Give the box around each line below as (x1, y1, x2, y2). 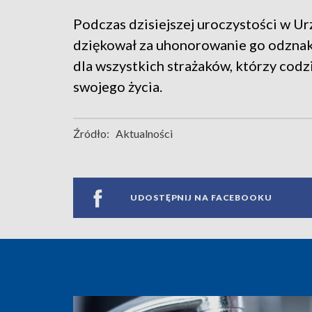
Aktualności (116, 126, 173, 140)
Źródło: (73, 126, 109, 140)
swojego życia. (73, 77, 162, 95)
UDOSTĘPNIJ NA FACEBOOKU (130, 192, 272, 203)
